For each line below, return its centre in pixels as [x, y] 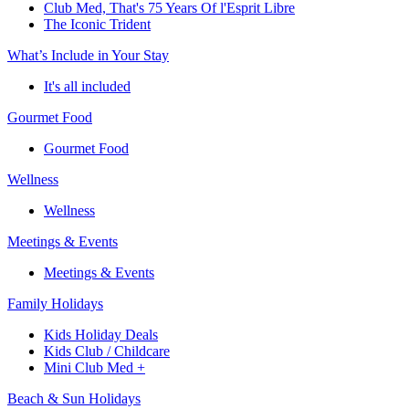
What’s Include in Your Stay [88, 56]
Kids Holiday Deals [101, 335]
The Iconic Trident [97, 25]
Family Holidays [55, 304]
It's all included [87, 87]
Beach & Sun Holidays [74, 399]
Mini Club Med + [94, 368]
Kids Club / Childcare [107, 351]
